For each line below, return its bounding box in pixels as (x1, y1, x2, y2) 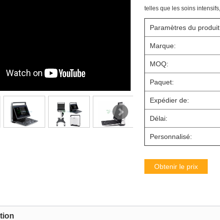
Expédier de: (150, 96, 189, 104)
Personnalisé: (150, 133, 192, 140)
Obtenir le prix (154, 163, 198, 170)
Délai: (150, 114, 167, 122)
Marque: (150, 42, 176, 50)
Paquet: (150, 78, 174, 86)
